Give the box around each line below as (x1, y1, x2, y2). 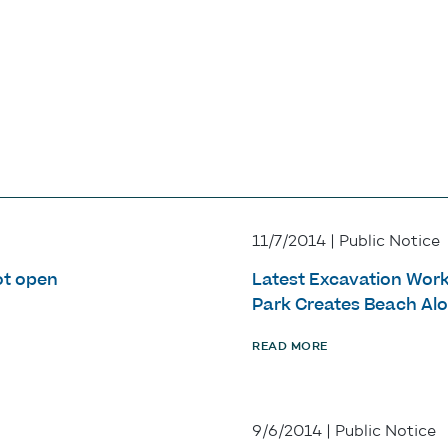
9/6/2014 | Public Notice (252, 421, 436, 441)
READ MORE (252, 339, 328, 354)
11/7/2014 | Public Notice (252, 231, 440, 251)
